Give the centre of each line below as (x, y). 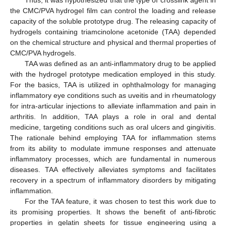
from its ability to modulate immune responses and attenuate (113, 148)
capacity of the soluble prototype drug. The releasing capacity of (113, 21)
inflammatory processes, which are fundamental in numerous (113, 159)
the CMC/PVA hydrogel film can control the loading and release (113, 10)
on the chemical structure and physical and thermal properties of (113, 42)
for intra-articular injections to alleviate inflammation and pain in (113, 106)
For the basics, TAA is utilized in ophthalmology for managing (113, 84)
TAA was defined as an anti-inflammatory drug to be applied (120, 63)
